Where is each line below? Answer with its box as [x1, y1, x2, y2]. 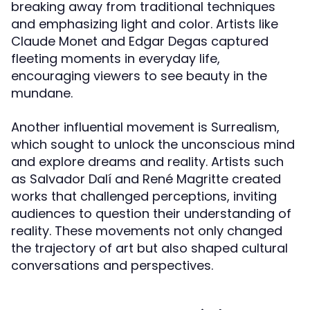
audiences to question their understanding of [11, 205, 291, 222]
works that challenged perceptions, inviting [11, 188, 277, 205]
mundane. [11, 84, 73, 102]
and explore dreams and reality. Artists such [11, 153, 284, 170]
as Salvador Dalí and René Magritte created [11, 170, 281, 188]
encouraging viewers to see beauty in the [11, 67, 267, 84]
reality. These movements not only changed [11, 222, 282, 239]
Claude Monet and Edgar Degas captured [11, 33, 268, 50]
